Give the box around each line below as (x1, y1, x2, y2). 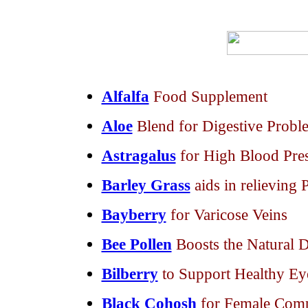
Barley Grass (101, 176, 190, 194)
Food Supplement (153, 87, 267, 105)
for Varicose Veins (170, 206, 287, 223)
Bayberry (101, 206, 166, 223)
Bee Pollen (101, 235, 172, 253)
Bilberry (101, 265, 158, 283)
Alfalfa (101, 87, 149, 105)
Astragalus (101, 146, 176, 164)
